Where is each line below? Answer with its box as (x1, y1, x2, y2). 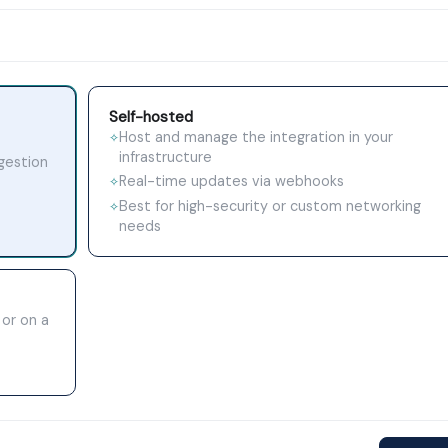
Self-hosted (108, 107, 193, 128)
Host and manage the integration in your (118, 128, 393, 147)
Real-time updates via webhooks (118, 172, 344, 191)
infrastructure (118, 148, 212, 167)
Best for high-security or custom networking (118, 197, 421, 216)
